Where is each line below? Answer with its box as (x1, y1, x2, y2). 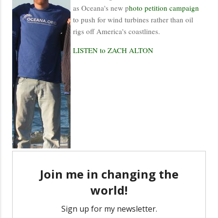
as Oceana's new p (73, 2, 129, 13)
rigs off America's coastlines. (73, 26, 160, 36)
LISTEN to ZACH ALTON (73, 45, 153, 55)
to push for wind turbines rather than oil (73, 14, 193, 24)
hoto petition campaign (129, 2, 199, 13)
